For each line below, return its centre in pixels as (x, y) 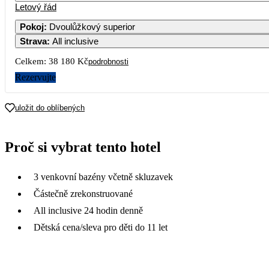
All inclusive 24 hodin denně (88, 210)
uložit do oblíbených (50, 107)
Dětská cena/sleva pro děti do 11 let (101, 227)
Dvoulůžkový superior (92, 26)
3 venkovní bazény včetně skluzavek (103, 177)
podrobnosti (108, 61)
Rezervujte (35, 77)
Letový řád (36, 7)
